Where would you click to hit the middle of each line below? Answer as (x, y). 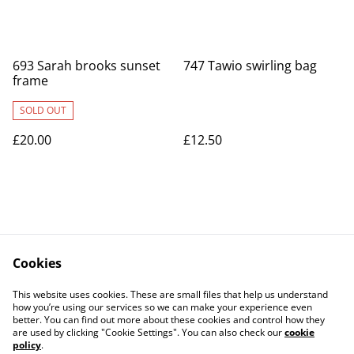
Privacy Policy (112, 302)
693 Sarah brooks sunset (87, 66)
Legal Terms (242, 287)
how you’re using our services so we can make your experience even (162, 307)
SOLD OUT (43, 110)
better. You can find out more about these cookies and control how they (169, 320)
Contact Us (112, 287)
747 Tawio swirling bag (250, 66)
